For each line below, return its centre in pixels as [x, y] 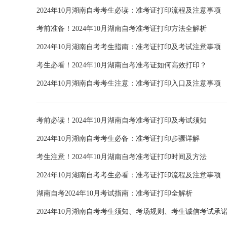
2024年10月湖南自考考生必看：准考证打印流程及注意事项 [129, 175]
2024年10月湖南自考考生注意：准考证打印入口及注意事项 [129, 83]
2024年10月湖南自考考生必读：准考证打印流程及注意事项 [129, 10]
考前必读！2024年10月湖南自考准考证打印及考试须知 [122, 120]
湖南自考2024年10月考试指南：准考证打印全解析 [115, 193]
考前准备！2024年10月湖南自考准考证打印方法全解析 [122, 29]
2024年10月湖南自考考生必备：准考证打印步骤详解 [118, 139]
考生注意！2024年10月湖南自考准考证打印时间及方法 [122, 157]
